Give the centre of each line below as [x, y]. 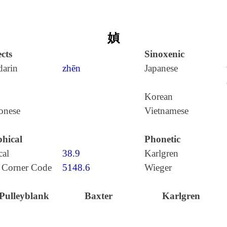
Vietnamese [166, 111]
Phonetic [162, 139]
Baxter [99, 196]
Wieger [158, 167]
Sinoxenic [164, 54]
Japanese [161, 68]
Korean [158, 97]
